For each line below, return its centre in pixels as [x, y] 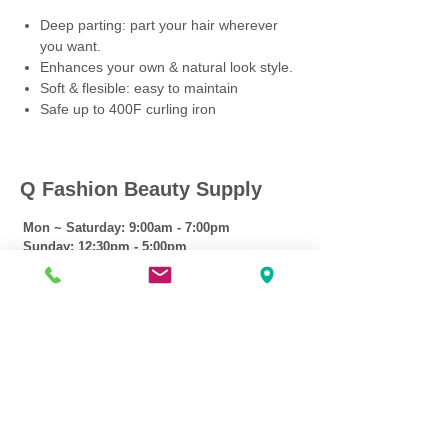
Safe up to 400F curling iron [128, 108]
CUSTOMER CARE [89, 303]
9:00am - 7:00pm [179, 227]
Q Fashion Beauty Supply [141, 188]
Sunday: [50, 246]
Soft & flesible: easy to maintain [139, 87]
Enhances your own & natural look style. [166, 66]
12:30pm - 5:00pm [132, 246]
